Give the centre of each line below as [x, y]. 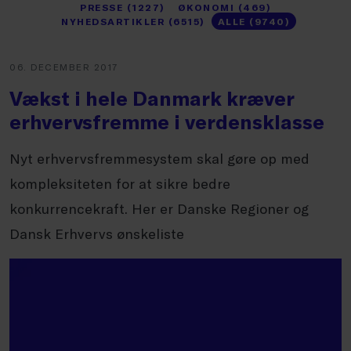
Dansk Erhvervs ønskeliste [97, 233]
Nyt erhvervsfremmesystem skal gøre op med [159, 158]
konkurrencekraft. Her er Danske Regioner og [159, 208]
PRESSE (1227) [123, 7]
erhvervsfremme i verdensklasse [167, 121]
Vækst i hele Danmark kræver [152, 98]
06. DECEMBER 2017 [64, 67]
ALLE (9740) [253, 21]
